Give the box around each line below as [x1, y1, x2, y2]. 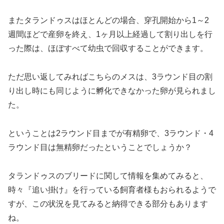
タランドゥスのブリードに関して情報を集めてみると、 [8, 171, 208, 180]
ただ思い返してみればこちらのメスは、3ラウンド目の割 [8, 72, 212, 81]
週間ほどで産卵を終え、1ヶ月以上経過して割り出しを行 [8, 30, 212, 39]
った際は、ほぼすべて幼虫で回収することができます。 [8, 44, 208, 53]
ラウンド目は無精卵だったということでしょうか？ [8, 143, 192, 152]
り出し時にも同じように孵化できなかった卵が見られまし [8, 86, 216, 95]
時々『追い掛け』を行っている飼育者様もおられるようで [8, 185, 216, 194]
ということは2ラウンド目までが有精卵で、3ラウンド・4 [8, 129, 213, 138]
